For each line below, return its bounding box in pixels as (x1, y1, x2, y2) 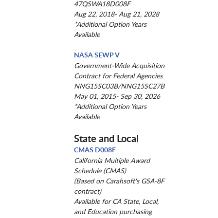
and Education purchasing (73, 206, 152, 216)
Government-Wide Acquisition (73, 60, 164, 70)
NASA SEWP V (73, 50, 120, 59)
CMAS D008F (73, 145, 116, 154)
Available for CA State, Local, (73, 196, 159, 206)
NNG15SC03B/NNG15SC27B (73, 81, 164, 91)
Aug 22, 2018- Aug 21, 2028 (73, 9, 159, 18)
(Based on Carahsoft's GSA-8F (73, 176, 164, 185)
